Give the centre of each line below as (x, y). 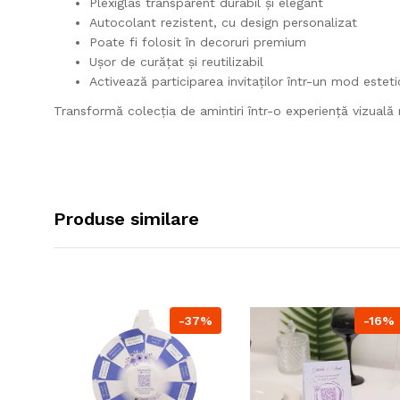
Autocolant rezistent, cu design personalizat (223, 22)
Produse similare (126, 218)
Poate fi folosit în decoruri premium (198, 42)
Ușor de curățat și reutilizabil (176, 61)
